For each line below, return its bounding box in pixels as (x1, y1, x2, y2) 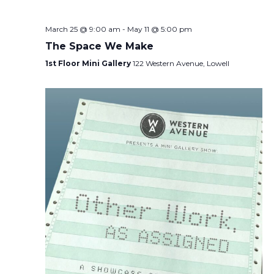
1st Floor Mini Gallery (45, 59, 133, 68)
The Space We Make (45, 40, 154, 53)
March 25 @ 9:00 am (45, 24, 120, 34)
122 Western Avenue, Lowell (132, 59, 229, 68)
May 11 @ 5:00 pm (127, 24, 192, 34)
